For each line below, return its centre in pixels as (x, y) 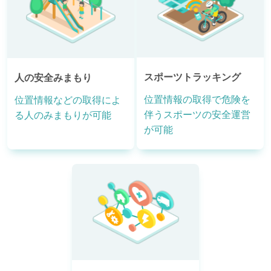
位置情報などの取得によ (68, 100)
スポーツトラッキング (192, 77)
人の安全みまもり (53, 78)
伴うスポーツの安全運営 (197, 115)
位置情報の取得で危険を (197, 100)
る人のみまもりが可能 (63, 116)
